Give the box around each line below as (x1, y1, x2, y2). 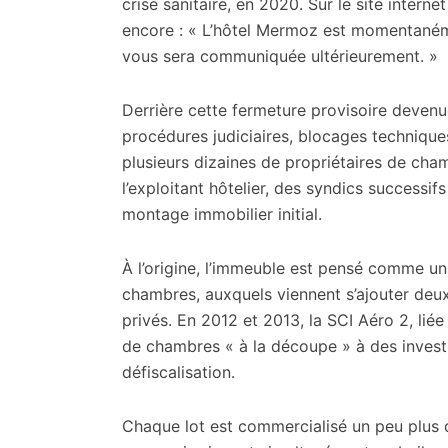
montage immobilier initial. (122, 204, 322, 224)
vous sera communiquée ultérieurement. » (122, 46, 438, 66)
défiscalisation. (122, 362, 235, 382)
